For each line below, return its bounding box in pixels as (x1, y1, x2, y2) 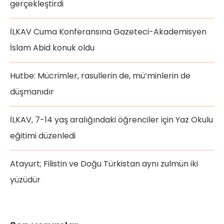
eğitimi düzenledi (10, 130, 75, 142)
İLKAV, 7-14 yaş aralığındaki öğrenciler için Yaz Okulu (10, 114, 213, 126)
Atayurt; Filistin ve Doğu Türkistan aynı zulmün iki (10, 158, 198, 170)
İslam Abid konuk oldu (10, 42, 94, 54)
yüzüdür (10, 174, 40, 186)
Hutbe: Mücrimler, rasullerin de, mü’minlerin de (10, 70, 190, 82)
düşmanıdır (10, 86, 54, 98)
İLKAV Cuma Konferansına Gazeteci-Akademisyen (10, 26, 206, 38)
